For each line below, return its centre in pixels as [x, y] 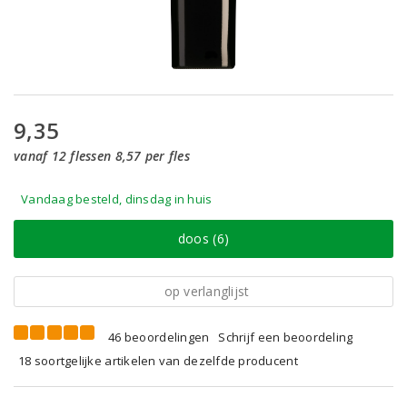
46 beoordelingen [159, 337]
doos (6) [203, 238]
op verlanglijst [207, 291]
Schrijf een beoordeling [286, 337]
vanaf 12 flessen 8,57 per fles [102, 156]
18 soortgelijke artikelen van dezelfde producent [158, 361]
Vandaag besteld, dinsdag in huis [117, 199]
